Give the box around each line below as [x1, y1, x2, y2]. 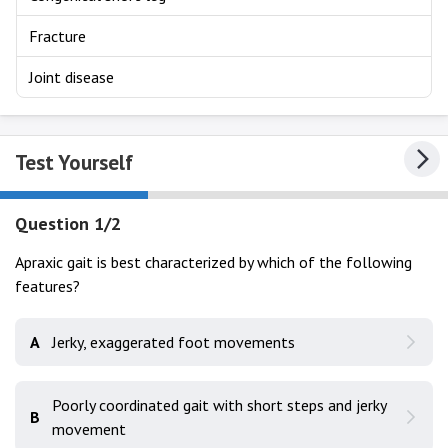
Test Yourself [15, 149, 133, 176]
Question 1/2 [15, 212, 121, 235]
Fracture [29, 26, 86, 46]
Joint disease [29, 67, 114, 87]
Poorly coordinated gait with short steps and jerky [52, 395, 386, 415]
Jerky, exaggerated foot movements [52, 332, 295, 352]
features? [15, 276, 80, 296]
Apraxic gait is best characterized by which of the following [15, 252, 412, 272]
